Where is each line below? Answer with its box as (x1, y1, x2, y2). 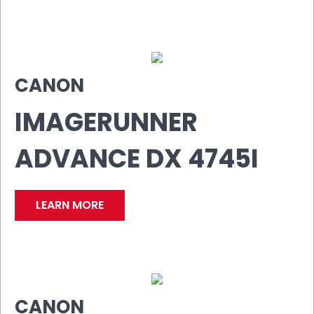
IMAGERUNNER (15, 104, 198, 140)
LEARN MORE (36, 196, 104, 213)
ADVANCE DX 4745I (15, 140, 259, 177)
